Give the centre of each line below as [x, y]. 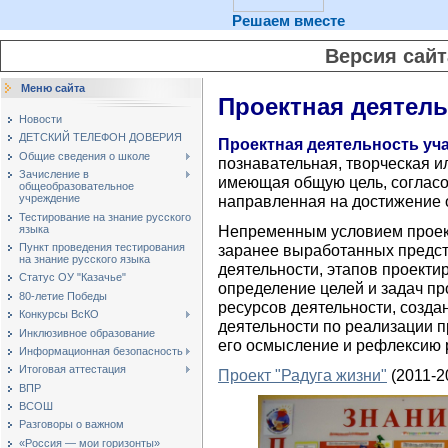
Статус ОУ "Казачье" [72, 277]
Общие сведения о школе [84, 155]
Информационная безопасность [101, 350]
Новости [40, 119]
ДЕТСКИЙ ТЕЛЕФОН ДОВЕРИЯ [100, 137]
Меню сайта [53, 88]
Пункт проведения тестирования [102, 246]
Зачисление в [54, 174]
